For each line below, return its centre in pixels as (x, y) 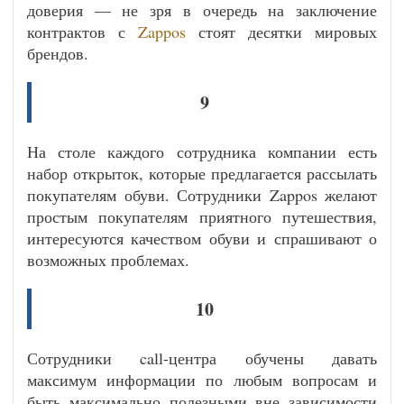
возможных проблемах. (108, 260)
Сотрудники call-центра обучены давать (202, 358)
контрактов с (83, 32)
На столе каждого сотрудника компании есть (202, 151)
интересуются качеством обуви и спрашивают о (202, 238)
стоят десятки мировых (281, 32)
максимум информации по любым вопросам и (202, 380)
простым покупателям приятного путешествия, (202, 216)
